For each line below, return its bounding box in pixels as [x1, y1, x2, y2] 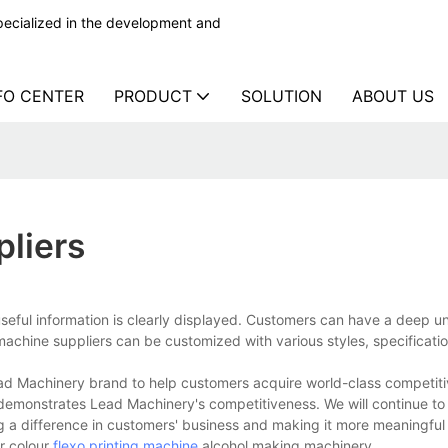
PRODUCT [114, 86, 192, 106]
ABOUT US [352, 86, 434, 106]
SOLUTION [241, 86, 322, 106]
